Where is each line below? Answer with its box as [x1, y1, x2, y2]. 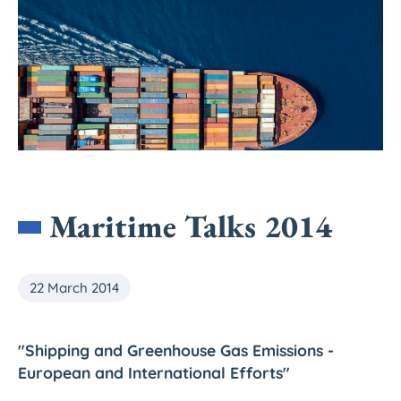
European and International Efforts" [18, 362, 290, 382]
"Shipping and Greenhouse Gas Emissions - [18, 339, 334, 360]
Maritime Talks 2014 [49, 205, 333, 246]
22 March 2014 [29, 279, 119, 297]
